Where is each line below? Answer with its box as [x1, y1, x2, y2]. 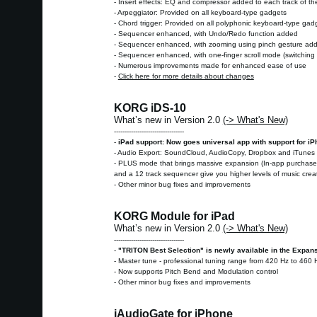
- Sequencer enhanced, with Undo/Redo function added [113, 30, 298, 38]
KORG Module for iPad [113, 210, 235, 223]
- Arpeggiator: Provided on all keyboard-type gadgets [113, 8, 287, 17]
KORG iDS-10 [113, 102, 186, 115]
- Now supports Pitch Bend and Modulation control [113, 267, 278, 276]
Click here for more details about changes [117, 72, 254, 81]
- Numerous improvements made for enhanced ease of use [113, 62, 306, 70]
